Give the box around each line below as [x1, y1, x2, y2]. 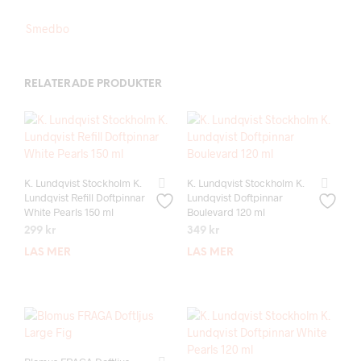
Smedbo [26, 22, 69, 35]
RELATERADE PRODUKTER [24, 79, 162, 89]
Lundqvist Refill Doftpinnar [24, 191, 145, 204]
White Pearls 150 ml [24, 205, 114, 218]
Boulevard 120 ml [186, 205, 265, 218]
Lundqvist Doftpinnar [186, 191, 283, 204]
